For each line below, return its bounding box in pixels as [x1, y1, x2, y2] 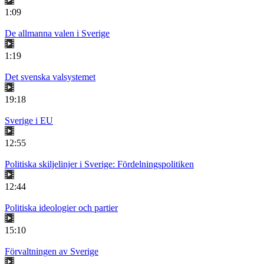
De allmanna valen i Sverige [5, 28, 110, 39]
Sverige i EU [5, 115, 53, 126]
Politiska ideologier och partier [5, 203, 118, 213]
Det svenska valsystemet [5, 72, 95, 82]
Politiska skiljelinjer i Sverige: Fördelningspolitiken [5, 159, 194, 170]
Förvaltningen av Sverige [5, 246, 98, 257]
